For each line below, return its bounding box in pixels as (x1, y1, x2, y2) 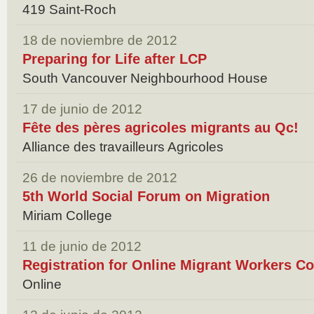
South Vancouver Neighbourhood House (22, 71, 268, 86)
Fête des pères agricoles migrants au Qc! (22, 120, 299, 135)
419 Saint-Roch (22, 2, 116, 17)
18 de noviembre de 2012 (22, 33, 177, 48)
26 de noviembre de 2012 (22, 170, 177, 185)
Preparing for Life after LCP (22, 51, 207, 67)
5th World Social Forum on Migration (22, 189, 270, 204)
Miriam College (22, 208, 112, 223)
